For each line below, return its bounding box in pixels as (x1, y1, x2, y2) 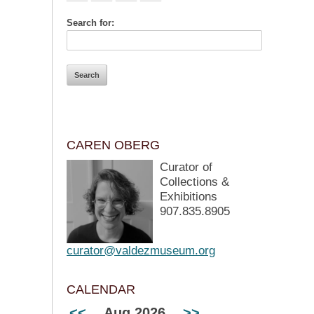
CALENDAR (67, 282, 135, 296)
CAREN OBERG (67, 138, 160, 152)
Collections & (160, 175, 229, 189)
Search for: (67, 18, 114, 28)
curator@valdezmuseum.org (67, 244, 215, 257)
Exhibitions (160, 190, 217, 203)
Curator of (160, 161, 212, 174)
